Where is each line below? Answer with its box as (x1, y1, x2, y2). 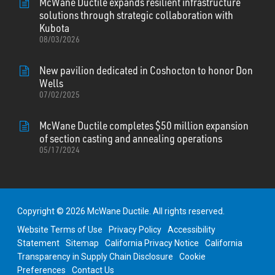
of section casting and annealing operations (39, 131, 222, 145)
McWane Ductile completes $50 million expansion (39, 118, 249, 132)
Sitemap (66, 238, 99, 248)
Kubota (39, 20, 69, 34)
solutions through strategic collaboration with (39, 7, 233, 21)
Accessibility (168, 224, 215, 234)
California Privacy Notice (105, 238, 199, 248)
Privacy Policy (109, 224, 161, 234)
